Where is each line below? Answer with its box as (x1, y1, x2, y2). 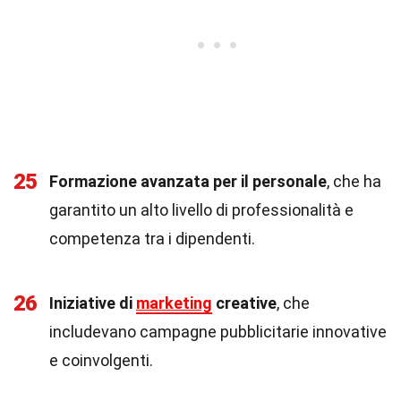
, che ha (327, 172, 381, 191)
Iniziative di (49, 294, 136, 312)
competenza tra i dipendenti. (49, 229, 255, 248)
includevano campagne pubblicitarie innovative (49, 322, 387, 341)
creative (212, 294, 277, 312)
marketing (136, 294, 212, 312)
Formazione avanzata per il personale (49, 172, 327, 191)
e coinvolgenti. (49, 351, 153, 370)
